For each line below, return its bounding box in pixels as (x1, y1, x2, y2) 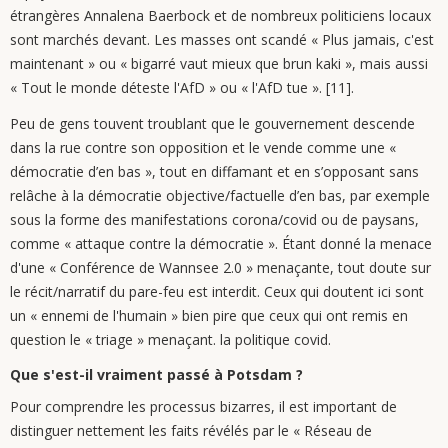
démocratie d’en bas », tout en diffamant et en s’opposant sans (10, 162, 419, 181)
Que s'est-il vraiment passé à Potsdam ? (10, 365, 303, 384)
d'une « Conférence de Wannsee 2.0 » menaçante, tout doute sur (10, 258, 431, 277)
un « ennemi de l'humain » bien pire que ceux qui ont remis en (10, 306, 408, 325)
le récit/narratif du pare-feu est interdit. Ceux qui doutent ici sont (10, 282, 424, 301)
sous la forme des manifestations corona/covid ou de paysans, (10, 210, 419, 229)
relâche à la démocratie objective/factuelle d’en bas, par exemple (10, 186, 430, 205)
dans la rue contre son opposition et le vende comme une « (10, 138, 396, 157)
